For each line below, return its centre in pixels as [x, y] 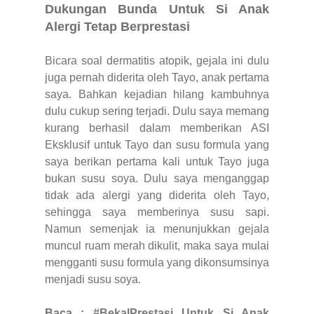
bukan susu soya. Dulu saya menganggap [157, 178]
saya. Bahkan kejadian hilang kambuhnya [157, 94]
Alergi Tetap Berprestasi [117, 26]
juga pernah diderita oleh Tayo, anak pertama [157, 77]
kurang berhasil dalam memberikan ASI [157, 128]
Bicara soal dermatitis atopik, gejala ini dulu [157, 60]
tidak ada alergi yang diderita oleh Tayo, [157, 195]
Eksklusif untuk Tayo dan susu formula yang [157, 144]
